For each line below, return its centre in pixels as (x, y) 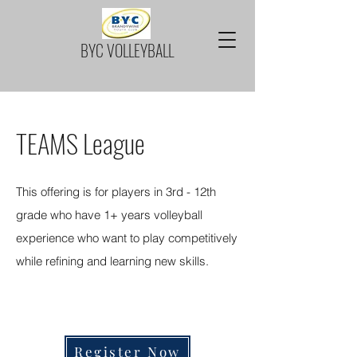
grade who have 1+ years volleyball (109, 215)
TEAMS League (80, 143)
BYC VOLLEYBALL (127, 50)
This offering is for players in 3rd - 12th (116, 192)
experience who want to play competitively (127, 238)
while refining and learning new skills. (112, 261)
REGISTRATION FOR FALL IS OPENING (122, 292)
